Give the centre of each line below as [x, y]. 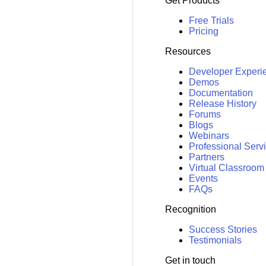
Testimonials [215, 240]
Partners [206, 157]
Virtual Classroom [226, 168]
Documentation [221, 93]
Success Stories [223, 230]
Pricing [203, 31]
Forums [205, 115]
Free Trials [211, 21]
